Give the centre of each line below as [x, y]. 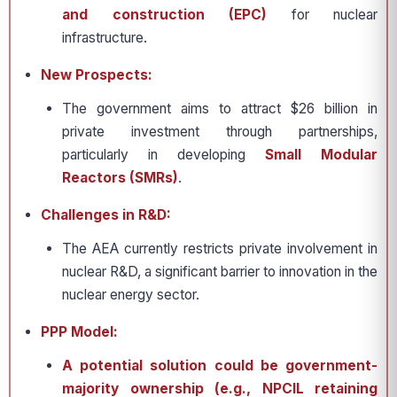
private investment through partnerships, [220, 132]
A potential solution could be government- [220, 366]
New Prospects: [97, 75]
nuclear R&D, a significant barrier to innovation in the [220, 272]
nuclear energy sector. [131, 295]
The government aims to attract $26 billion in [220, 109]
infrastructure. [105, 38]
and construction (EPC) [164, 15]
